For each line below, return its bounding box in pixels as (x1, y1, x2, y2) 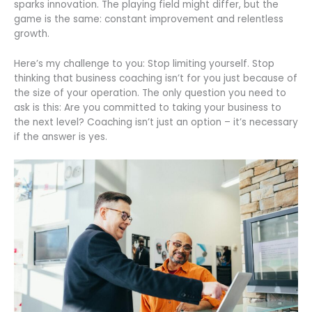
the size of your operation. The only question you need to (14, 86, 286, 100)
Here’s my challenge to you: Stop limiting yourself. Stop (14, 56, 274, 70)
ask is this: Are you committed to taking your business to (14, 100, 281, 114)
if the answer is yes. (14, 130, 107, 143)
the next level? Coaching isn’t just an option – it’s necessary (14, 115, 298, 129)
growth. (14, 26, 49, 40)
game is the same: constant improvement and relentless (14, 12, 283, 26)
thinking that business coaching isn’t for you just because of (14, 71, 297, 85)
